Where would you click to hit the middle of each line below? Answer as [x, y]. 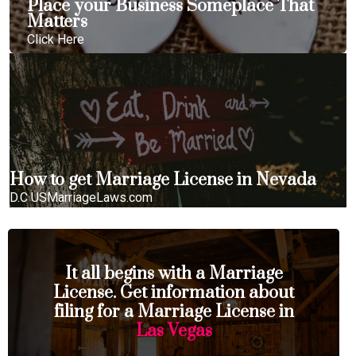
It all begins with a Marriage [174, 274]
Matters [57, 22]
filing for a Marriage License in [174, 312]
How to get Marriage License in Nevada [163, 180]
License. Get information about [174, 293]
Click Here [56, 39]
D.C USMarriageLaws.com [81, 197]
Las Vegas [174, 331]
